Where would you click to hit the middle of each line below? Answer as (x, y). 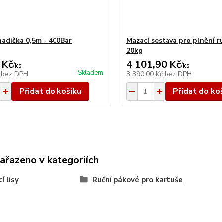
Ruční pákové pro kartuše (138, 180)
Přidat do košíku (50, 91)
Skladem (90, 73)
